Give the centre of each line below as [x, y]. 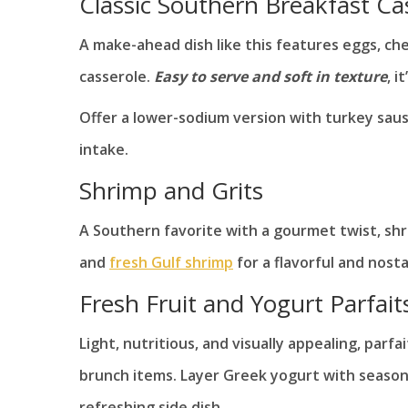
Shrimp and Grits [171, 191]
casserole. [117, 77]
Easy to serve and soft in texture [270, 77]
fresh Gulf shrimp [171, 263]
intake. [104, 150]
